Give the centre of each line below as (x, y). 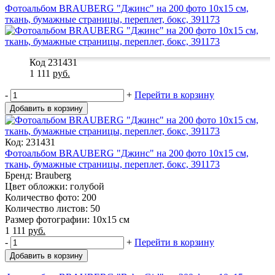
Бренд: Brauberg (38, 175)
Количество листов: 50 (52, 208)
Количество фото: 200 (51, 197)
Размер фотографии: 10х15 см (67, 219)
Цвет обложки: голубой (55, 186)
